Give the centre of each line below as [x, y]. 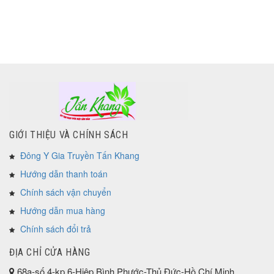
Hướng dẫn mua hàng [63, 210]
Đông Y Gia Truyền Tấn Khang [80, 155]
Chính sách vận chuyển [66, 192]
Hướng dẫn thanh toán [64, 173]
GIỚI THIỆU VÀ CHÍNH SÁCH [69, 135]
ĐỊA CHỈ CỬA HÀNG [50, 252]
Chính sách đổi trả [56, 228]
